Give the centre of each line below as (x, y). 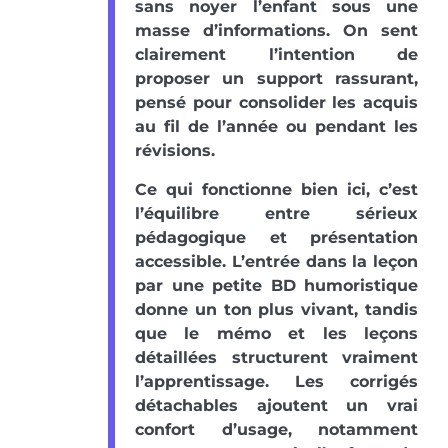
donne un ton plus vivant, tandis (276, 310)
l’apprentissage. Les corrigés (276, 382)
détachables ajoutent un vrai (276, 406)
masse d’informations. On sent (276, 31)
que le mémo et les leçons (276, 334)
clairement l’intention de (276, 55)
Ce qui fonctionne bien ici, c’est (276, 190)
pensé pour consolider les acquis (276, 103)
